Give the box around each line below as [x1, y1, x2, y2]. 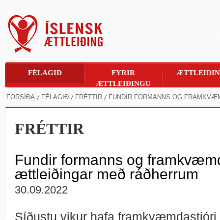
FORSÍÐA [6, 93, 35, 101]
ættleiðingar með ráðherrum [15, 165, 198, 182]
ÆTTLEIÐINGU [95, 80, 151, 87]
